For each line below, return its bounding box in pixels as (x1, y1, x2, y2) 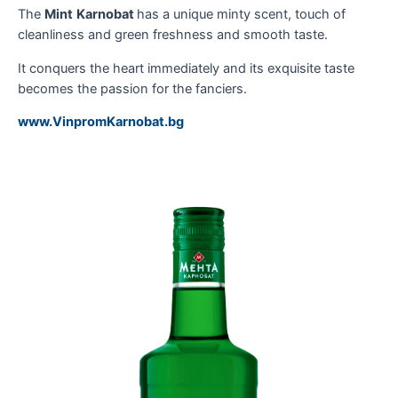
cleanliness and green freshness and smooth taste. (18, 27, 328, 44)
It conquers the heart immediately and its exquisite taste (18, 60, 354, 76)
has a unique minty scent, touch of (137, 6, 346, 23)
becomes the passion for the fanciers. (18, 80, 247, 97)
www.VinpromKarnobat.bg (18, 114, 184, 131)
